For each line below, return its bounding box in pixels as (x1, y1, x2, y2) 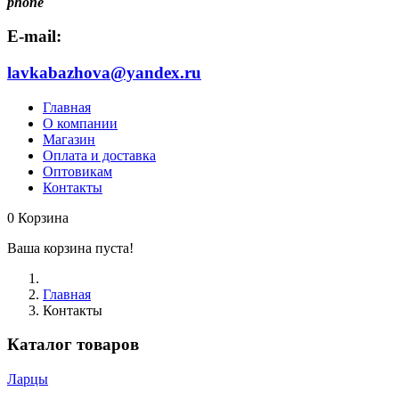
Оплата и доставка (43, 147, 156, 163)
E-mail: (7, 27, 61, 46)
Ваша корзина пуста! (7, 240, 134, 256)
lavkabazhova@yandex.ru (7, 63, 201, 82)
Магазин (43, 131, 95, 147)
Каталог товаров (7, 335, 139, 354)
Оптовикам (43, 163, 112, 179)
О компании (43, 115, 118, 131)
